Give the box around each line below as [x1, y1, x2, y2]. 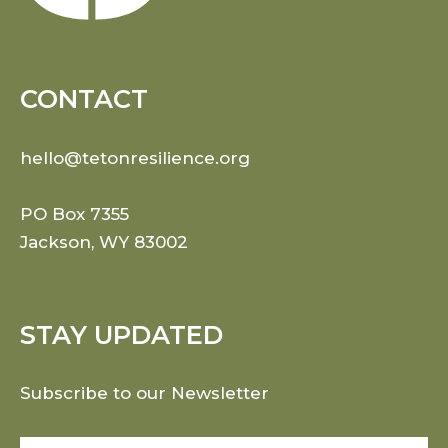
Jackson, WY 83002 [20, 231, 188, 252]
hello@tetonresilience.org [20, 147, 250, 168]
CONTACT [20, 83, 148, 115]
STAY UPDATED [20, 318, 223, 350]
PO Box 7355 [20, 203, 129, 224]
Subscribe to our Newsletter [20, 383, 269, 404]
